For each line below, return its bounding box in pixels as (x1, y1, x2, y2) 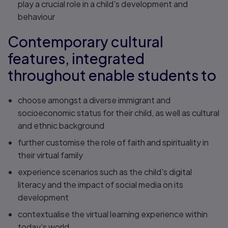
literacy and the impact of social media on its (18, 179, 183, 190)
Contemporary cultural (8, 32, 163, 50)
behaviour (18, 11, 55, 22)
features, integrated (8, 49, 145, 67)
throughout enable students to (8, 66, 216, 84)
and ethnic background (18, 120, 104, 131)
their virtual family (18, 149, 83, 160)
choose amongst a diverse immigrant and (18, 94, 170, 105)
